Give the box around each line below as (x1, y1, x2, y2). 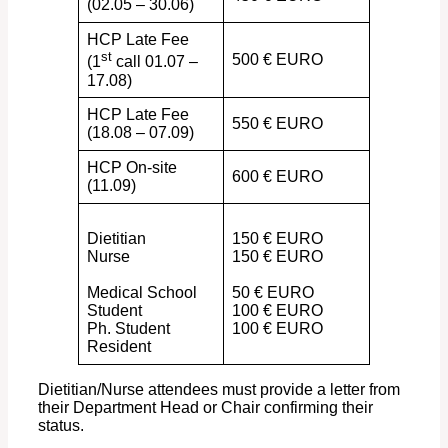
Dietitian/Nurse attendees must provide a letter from (38, 381, 400, 399)
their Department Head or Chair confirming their (38, 399, 373, 417)
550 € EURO (232, 115, 323, 133)
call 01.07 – (112, 53, 198, 71)
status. (38, 417, 84, 435)
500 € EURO (232, 51, 323, 69)
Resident (87, 338, 151, 356)
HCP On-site (87, 159, 177, 177)
